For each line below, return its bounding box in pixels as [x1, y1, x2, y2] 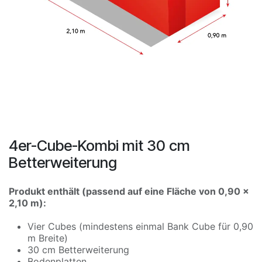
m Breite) [27, 232, 68, 244]
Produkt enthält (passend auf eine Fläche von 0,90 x [9, 185, 249, 197]
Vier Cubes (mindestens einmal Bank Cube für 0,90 [27, 220, 253, 232]
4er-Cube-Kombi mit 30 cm [9, 136, 190, 154]
